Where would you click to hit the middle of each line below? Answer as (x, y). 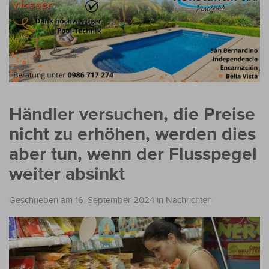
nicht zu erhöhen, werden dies (132, 134)
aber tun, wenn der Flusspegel (133, 154)
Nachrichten (189, 200)
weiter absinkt (67, 174)
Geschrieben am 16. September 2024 (82, 200)
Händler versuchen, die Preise (132, 114)
